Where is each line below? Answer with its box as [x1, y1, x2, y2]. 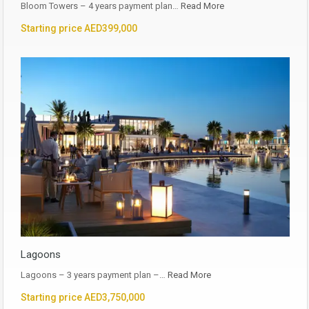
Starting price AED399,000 [21, 22, 137, 34]
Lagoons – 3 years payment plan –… [21, 270, 168, 281]
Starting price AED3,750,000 [21, 292, 145, 303]
